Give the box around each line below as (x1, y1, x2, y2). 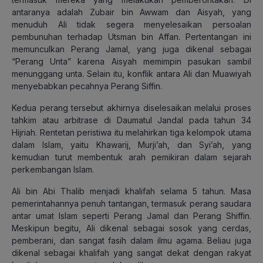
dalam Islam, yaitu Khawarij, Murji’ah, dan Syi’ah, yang (12, 139, 251, 150)
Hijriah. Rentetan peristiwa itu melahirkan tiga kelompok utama (12, 127, 251, 137)
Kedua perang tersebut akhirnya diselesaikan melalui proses (12, 102, 251, 113)
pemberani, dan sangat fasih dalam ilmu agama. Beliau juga (12, 235, 251, 245)
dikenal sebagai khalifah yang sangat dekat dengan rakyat (12, 247, 251, 258)
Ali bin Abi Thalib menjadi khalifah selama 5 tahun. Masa (12, 186, 251, 196)
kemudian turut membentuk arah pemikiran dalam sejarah (12, 151, 251, 162)
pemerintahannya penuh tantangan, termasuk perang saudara (12, 198, 251, 208)
